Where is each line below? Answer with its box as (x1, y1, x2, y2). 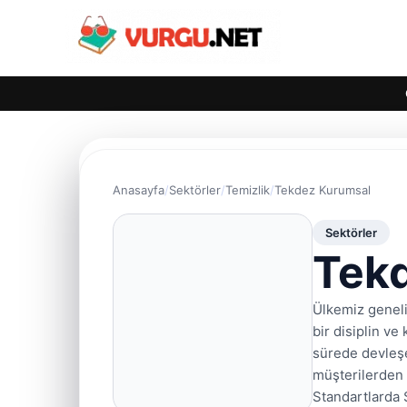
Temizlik (225, 183, 270, 197)
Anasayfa (113, 183, 164, 197)
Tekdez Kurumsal (274, 183, 371, 197)
